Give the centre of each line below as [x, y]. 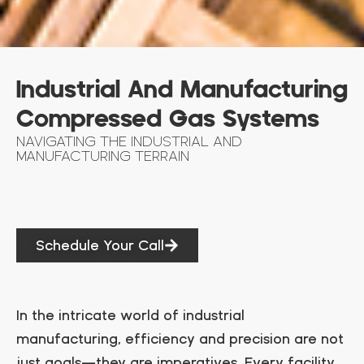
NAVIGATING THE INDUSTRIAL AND [129, 141]
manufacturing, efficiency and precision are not [180, 338]
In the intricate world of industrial [130, 314]
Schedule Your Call [100, 245]
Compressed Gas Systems [168, 119]
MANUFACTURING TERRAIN [103, 155]
